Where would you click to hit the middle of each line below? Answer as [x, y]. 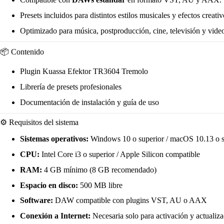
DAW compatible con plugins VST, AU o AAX [130, 200]
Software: [36, 200]
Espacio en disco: [49, 185]
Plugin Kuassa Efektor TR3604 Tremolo [84, 71]
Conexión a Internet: [55, 216]
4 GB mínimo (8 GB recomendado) [99, 169]
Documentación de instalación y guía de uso [89, 102]
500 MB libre [100, 185]
